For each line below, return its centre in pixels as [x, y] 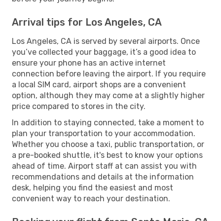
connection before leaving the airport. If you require [109, 74]
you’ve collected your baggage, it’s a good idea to [104, 52]
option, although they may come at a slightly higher [108, 95]
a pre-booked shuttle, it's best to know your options [107, 155]
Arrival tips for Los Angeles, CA [87, 22]
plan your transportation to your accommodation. [104, 133]
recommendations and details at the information [103, 177]
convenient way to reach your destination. [91, 198]
